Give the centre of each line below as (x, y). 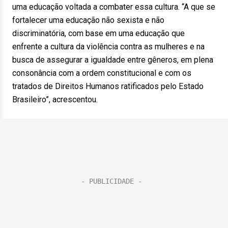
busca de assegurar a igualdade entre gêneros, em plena (113, 60)
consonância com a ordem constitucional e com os (102, 73)
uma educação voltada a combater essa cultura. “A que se (114, 7)
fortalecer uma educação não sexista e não (88, 20)
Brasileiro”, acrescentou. (55, 99)
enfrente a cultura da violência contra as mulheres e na (108, 47)
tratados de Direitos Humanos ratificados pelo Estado (108, 86)
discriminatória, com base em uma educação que (98, 33)
